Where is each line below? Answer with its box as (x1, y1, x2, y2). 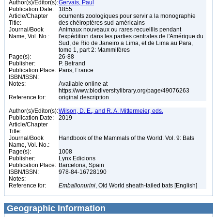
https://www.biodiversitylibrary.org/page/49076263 (59, 87, 191, 94)
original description (59, 94, 110, 101)
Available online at (59, 80, 108, 87)
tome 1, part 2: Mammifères (59, 46, 131, 53)
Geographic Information (4, 203, 106, 213)
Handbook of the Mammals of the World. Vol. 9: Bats (59, 135, 196, 141)
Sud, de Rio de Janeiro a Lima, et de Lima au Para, (59, 40, 193, 46)
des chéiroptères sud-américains (59, 19, 146, 26)
